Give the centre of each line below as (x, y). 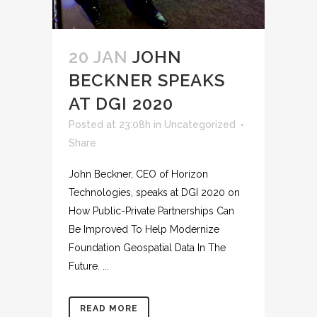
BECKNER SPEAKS (147, 80)
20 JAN (98, 57)
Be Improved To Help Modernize (144, 229)
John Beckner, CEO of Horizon (138, 174)
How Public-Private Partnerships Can (151, 211)
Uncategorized (200, 124)
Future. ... (89, 266)
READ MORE (109, 308)
